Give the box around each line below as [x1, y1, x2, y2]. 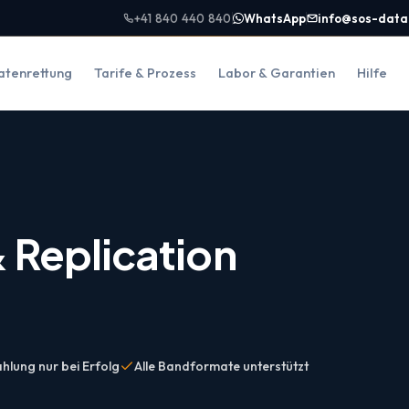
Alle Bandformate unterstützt [134, 357, 309, 374]
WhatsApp [243, 10, 306, 26]
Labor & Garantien [218, 65, 336, 81]
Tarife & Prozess [94, 65, 197, 81]
